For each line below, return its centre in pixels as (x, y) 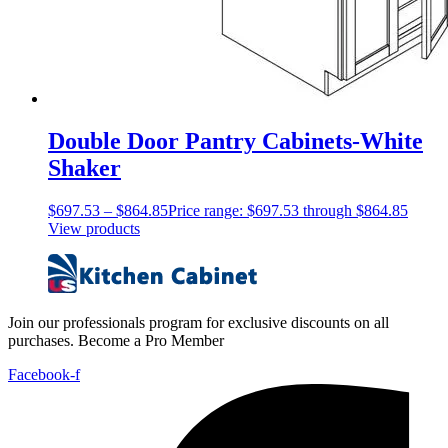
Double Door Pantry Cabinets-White (235, 141)
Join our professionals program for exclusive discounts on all (198, 323)
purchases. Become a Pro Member (116, 341)
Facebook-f (44, 375)
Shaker (84, 168)
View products (94, 229)
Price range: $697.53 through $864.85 (288, 211)
